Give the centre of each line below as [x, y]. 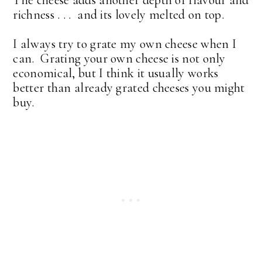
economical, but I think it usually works [116, 73]
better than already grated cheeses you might [129, 87]
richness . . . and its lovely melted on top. [118, 14]
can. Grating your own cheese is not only [119, 58]
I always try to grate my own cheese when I [125, 44]
